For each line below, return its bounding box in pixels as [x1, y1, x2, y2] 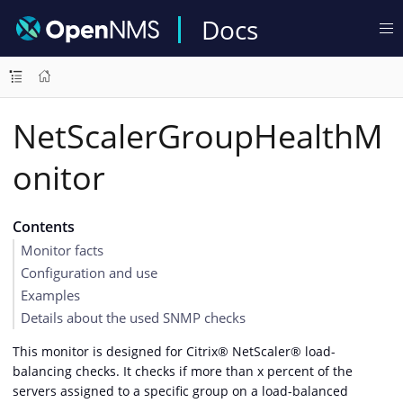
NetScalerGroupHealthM [13, 114, 383, 158]
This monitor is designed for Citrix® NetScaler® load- [13, 342, 336, 360]
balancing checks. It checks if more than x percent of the [13, 362, 353, 380]
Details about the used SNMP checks [21, 309, 246, 327]
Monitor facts [21, 241, 103, 259]
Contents [12, 217, 75, 237]
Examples [21, 286, 80, 304]
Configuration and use [21, 264, 157, 282]
